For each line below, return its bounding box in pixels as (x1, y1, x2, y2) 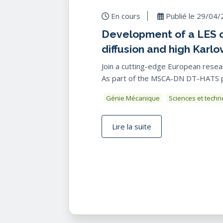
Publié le (164, 10, 197, 21)
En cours (109, 10, 140, 21)
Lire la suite (112, 121, 151, 131)
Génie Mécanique (106, 93, 160, 103)
